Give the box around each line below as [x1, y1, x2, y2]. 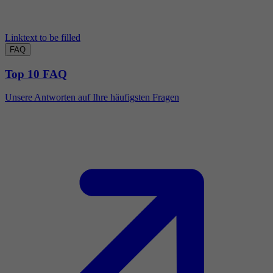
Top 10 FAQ [5, 67, 67, 80]
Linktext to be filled [5, 32, 80, 43]
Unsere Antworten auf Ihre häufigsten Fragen [5, 92, 179, 103]
